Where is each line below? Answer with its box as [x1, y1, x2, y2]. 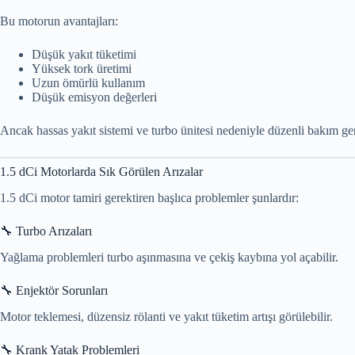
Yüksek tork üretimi [32, 62, 132, 76]
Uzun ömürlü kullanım [32, 76, 145, 90]
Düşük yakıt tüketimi [32, 48, 136, 62]
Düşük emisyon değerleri [32, 90, 157, 105]
